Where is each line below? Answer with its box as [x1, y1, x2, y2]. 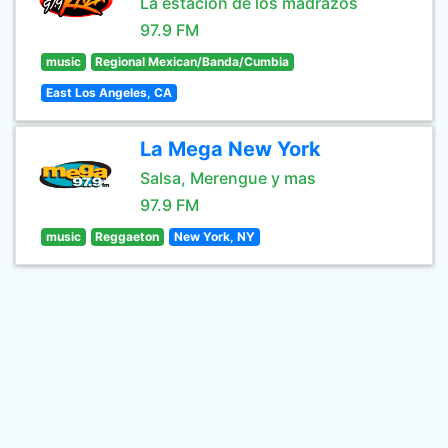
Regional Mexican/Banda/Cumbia [95, 54, 290, 69]
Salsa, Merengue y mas [140, 168, 316, 188]
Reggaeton [95, 229, 160, 244]
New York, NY [173, 229, 255, 244]
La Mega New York [140, 137, 321, 161]
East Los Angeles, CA [45, 85, 172, 100]
